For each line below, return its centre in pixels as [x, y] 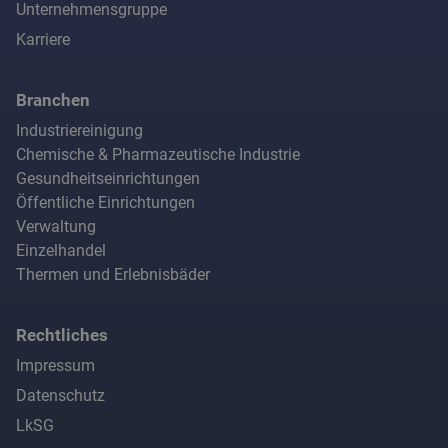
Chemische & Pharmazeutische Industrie [158, 155]
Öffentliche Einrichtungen [105, 203]
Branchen [53, 100]
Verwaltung [56, 227]
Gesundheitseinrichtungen [108, 179]
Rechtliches [62, 335]
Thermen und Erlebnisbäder [113, 275]
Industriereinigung [79, 131]
